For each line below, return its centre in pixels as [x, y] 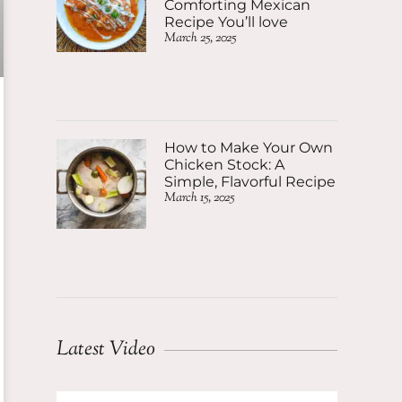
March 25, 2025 [200, 39]
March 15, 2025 [199, 198]
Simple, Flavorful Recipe [250, 182]
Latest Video [106, 350]
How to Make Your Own [249, 148]
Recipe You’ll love [226, 22]
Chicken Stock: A [224, 165]
